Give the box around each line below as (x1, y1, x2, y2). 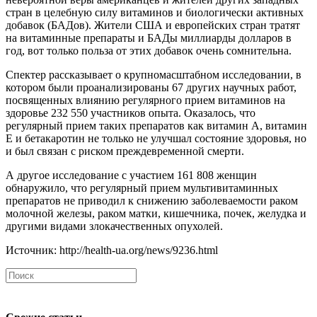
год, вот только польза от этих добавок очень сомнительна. (6, 45, 292, 57)
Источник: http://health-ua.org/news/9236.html (6, 244, 218, 257)
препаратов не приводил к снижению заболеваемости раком (6, 195, 298, 207)
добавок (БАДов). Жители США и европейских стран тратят (6, 19, 300, 32)
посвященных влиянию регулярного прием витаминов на (6, 94, 285, 107)
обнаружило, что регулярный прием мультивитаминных (6, 182, 278, 195)
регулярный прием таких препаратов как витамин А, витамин (6, 120, 307, 132)
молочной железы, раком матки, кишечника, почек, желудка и (6, 207, 306, 220)
